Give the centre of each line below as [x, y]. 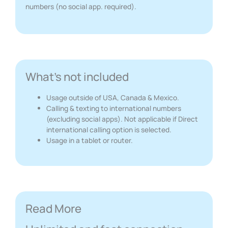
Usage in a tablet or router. [90, 140]
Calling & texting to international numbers [114, 108]
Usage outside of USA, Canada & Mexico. [113, 97]
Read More [53, 209]
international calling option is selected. [109, 129]
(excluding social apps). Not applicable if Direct [122, 119]
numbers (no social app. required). [81, 7]
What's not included [77, 77]
